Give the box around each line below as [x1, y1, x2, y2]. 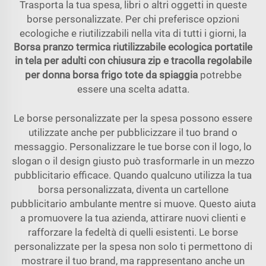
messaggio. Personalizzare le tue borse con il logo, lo [14, 141, 252, 153]
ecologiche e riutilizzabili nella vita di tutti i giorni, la [20, 27, 246, 39]
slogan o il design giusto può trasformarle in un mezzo [11, 155, 255, 167]
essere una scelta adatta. [77, 83, 189, 95]
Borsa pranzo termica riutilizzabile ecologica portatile [14, 41, 252, 53]
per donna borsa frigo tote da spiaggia [24, 69, 200, 81]
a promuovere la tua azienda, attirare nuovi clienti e [20, 212, 246, 224]
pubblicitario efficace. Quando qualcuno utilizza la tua [14, 169, 252, 181]
